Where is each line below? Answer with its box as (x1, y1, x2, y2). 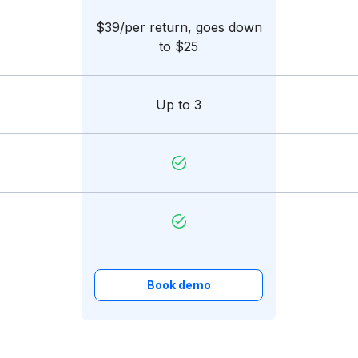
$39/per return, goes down (95, 19, 262, 35)
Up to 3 (156, 97, 201, 113)
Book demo (146, 278, 211, 292)
